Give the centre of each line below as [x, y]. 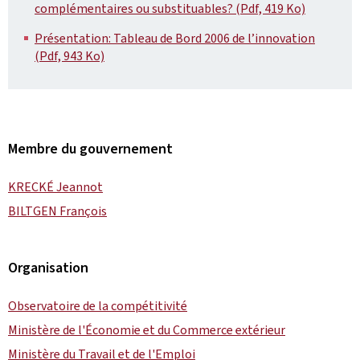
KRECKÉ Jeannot [55, 187]
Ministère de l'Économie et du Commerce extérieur [147, 330]
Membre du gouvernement [90, 149]
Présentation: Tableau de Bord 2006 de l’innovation [175, 38]
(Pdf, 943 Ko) [70, 56]
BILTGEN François [57, 211]
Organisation [48, 268]
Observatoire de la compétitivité [98, 306]
